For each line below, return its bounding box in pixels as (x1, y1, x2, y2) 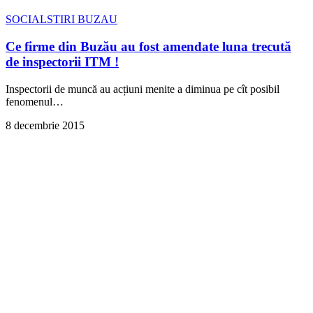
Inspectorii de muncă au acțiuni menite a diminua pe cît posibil (6, 82, 279, 95)
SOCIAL (6, 13, 47, 26)
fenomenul (6, 95, 52, 108)
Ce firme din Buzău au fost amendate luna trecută (6, 39, 291, 54)
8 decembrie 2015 (6, 119, 85, 131)
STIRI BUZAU (47, 13, 117, 26)
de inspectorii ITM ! (6, 54, 119, 70)
